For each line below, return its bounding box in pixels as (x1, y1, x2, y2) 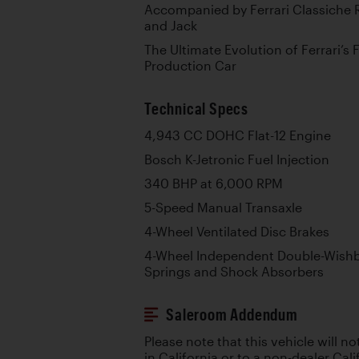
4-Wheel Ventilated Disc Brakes (144, 224, 329, 239)
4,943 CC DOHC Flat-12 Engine (144, 127, 331, 143)
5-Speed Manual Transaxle (144, 200, 302, 215)
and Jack (144, 18, 197, 33)
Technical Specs (144, 99, 248, 118)
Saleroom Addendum (166, 305, 298, 324)
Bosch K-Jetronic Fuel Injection (144, 151, 329, 167)
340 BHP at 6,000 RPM (144, 175, 283, 191)
